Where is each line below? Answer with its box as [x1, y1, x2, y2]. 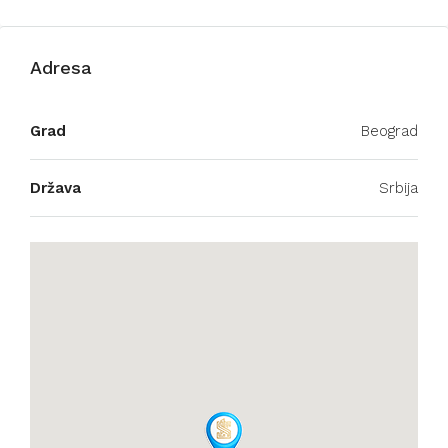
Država [30, 179, 81, 198]
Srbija [379, 179, 418, 198]
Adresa [30, 57, 92, 79]
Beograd [361, 122, 418, 141]
